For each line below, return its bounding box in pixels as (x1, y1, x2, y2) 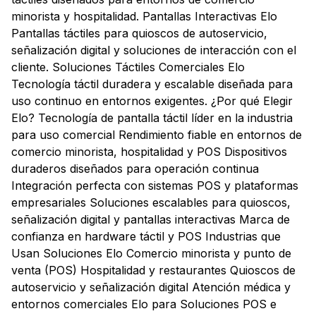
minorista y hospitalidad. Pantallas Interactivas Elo (11, 9, 277, 23)
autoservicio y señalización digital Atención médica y (11, 280, 291, 294)
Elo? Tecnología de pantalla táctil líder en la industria (11, 111, 293, 125)
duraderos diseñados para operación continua (11, 162, 259, 176)
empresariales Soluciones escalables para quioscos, (11, 195, 291, 209)
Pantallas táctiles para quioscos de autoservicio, (11, 26, 267, 40)
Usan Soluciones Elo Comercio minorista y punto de (11, 246, 291, 260)
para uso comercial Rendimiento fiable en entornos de (11, 128, 302, 142)
